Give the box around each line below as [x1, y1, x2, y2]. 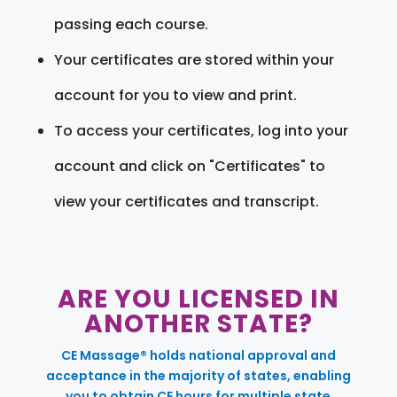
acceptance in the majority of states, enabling [45, 366, 351, 385]
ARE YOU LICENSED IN [57, 281, 339, 316]
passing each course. [53, 13, 208, 35]
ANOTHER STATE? [83, 306, 313, 341]
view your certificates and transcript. [53, 191, 319, 212]
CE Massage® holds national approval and [60, 346, 336, 364]
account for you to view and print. [53, 84, 297, 105]
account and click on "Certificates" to [53, 155, 325, 176]
